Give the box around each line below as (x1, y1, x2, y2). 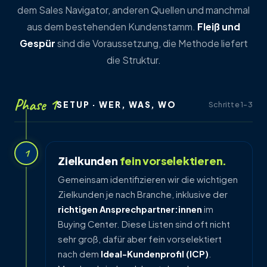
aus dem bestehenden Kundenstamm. (27, 20, 197, 33)
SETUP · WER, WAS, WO (57, 100, 177, 110)
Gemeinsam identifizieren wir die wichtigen (58, 173, 238, 185)
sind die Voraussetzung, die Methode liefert (55, 37, 248, 50)
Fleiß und (197, 20, 240, 33)
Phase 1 (14, 95, 57, 115)
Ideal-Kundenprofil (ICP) (101, 248, 209, 259)
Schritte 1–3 (209, 100, 253, 110)
